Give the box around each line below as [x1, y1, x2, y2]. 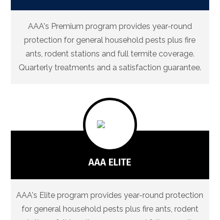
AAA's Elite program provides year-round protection [16, 191, 204, 200]
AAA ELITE [88, 156, 132, 168]
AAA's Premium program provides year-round [27, 22, 192, 31]
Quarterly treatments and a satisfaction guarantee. [18, 63, 201, 73]
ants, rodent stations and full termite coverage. [25, 49, 194, 59]
